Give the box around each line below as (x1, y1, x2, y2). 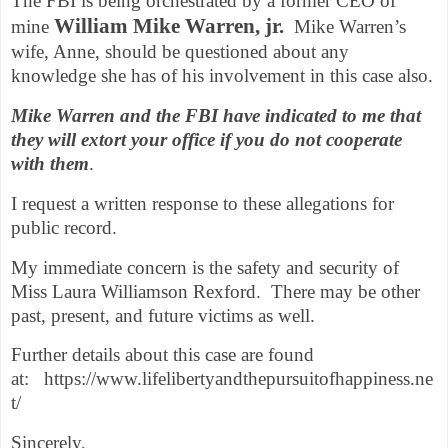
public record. (11, 216, 117, 238)
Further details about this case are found (11, 344, 314, 366)
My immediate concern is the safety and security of (11, 256, 399, 278)
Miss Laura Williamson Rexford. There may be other (11, 280, 420, 302)
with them (11, 153, 89, 174)
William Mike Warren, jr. (54, 14, 294, 39)
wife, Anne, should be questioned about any (11, 41, 349, 63)
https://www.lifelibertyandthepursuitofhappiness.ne (44, 368, 433, 390)
